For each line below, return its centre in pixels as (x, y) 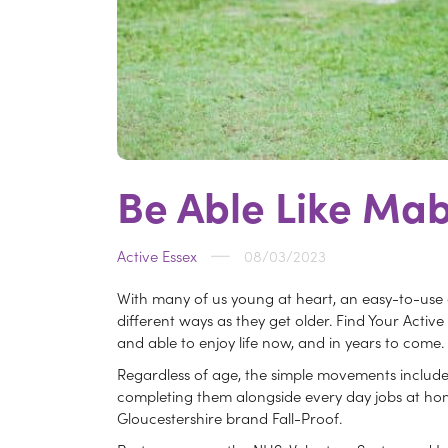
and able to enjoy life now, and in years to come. (280, 341)
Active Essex (157, 255)
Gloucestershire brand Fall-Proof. (229, 417)
